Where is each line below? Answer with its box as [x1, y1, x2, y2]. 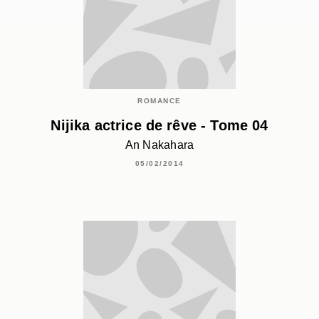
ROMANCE [137, 97, 182, 105]
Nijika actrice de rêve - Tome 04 [51, 117, 268, 133]
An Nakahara [125, 138, 194, 151]
